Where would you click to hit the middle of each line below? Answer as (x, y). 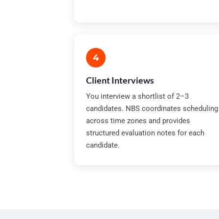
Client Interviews (120, 80)
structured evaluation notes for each (145, 133)
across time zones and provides (138, 121)
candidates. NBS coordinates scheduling (152, 109)
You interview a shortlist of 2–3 (137, 96)
